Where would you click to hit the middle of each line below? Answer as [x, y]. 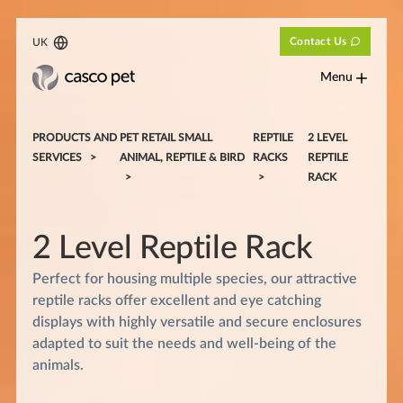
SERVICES [57, 157]
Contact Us [318, 41]
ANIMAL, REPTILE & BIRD [182, 157]
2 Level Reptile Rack [172, 248]
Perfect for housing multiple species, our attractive [194, 278]
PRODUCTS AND [74, 137]
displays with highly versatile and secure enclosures [197, 322]
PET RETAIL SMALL [166, 137]
